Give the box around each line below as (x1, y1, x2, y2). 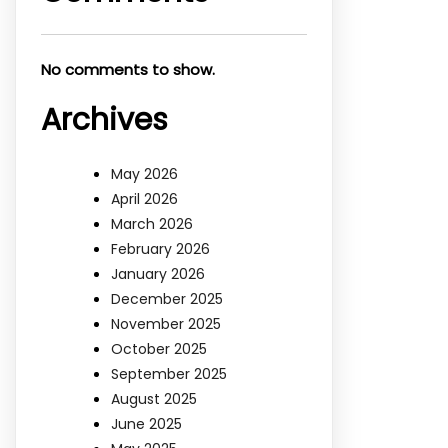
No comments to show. (41, 58, 215, 80)
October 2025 (111, 338, 207, 359)
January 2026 (111, 263, 205, 284)
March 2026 (111, 213, 193, 234)
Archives (41, 98, 168, 141)
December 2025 (111, 288, 223, 309)
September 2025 (111, 363, 227, 384)
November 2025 (111, 313, 221, 334)
